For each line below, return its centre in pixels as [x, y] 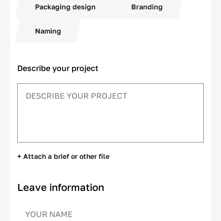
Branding [147, 6]
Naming [48, 31]
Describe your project [58, 68]
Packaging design [65, 6]
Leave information [61, 187]
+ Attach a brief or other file [63, 156]
